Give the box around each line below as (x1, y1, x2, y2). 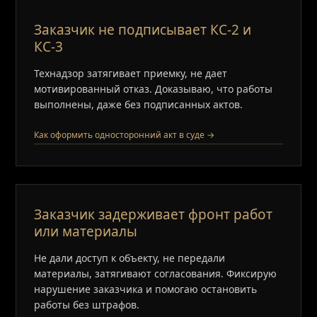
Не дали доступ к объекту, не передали (34, 251, 226, 265)
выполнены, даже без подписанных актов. (34, 98, 243, 111)
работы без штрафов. (34, 298, 140, 311)
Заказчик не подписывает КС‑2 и (34, 21, 252, 39)
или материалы (34, 222, 138, 241)
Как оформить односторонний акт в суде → (34, 129, 215, 141)
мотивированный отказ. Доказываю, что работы (34, 82, 273, 96)
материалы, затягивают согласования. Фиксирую (34, 267, 277, 280)
